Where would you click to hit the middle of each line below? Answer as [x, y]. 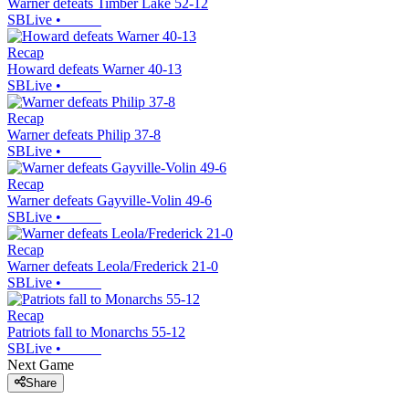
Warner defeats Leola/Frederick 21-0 [113, 266]
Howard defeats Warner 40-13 [94, 68]
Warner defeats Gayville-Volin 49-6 [110, 200]
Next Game [41, 364]
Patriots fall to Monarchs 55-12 [96, 331]
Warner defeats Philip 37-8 [84, 134]
